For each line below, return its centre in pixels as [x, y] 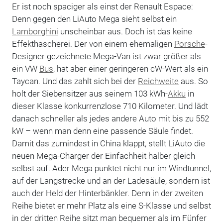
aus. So [193, 81]
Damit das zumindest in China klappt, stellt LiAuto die [108, 143]
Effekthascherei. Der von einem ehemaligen [93, 44]
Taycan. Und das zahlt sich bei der [75, 81]
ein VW [25, 68]
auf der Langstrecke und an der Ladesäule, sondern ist [111, 180]
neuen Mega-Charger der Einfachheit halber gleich [103, 156]
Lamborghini [35, 31]
